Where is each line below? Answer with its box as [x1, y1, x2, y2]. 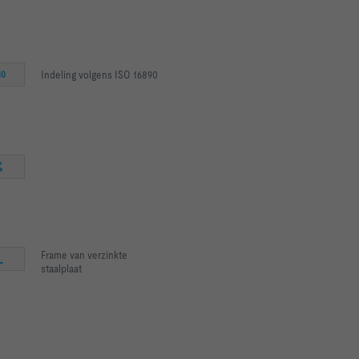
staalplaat [40, 262, 82, 276]
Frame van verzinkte [40, 248, 127, 262]
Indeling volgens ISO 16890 [40, 68, 158, 82]
